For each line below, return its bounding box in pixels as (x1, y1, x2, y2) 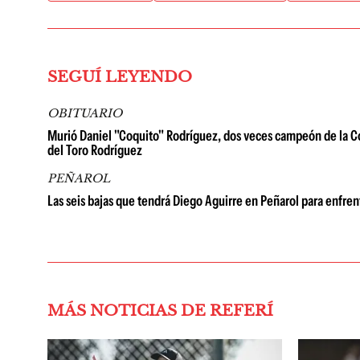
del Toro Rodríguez (47, 141, 142, 159)
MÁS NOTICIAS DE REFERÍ (47, 301, 273, 320)
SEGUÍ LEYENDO (47, 67, 192, 86)
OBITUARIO (47, 106, 122, 121)
